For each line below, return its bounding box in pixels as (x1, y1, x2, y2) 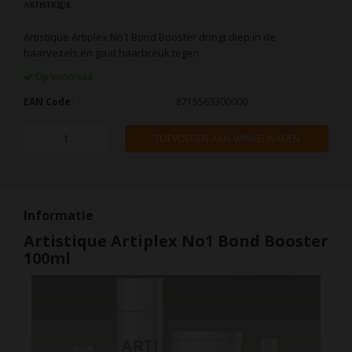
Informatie (24, 207, 93, 225)
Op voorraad (33, 70, 93, 84)
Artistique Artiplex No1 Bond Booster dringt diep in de (24, 30, 276, 45)
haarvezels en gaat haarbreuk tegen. (24, 46, 202, 60)
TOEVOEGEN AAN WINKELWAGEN (153, 132, 300, 146)
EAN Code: (24, 95, 74, 109)
